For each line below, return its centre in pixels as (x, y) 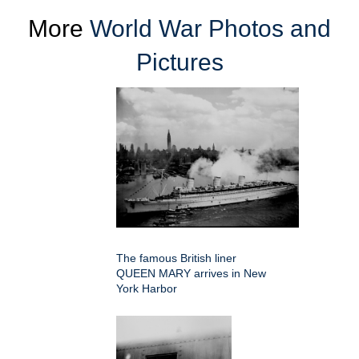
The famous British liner (176, 258)
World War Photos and (210, 28)
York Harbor (147, 288)
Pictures (179, 62)
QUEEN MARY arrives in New (191, 273)
